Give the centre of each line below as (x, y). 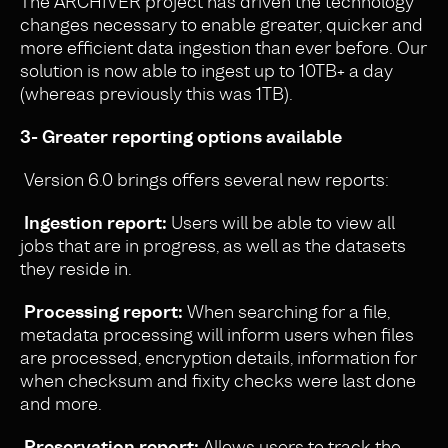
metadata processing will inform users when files (217, 335)
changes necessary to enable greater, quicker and (221, 25)
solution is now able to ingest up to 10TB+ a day (206, 71)
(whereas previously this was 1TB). (156, 94)
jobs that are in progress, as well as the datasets (213, 246)
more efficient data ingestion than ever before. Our (223, 48)
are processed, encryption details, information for (218, 358)
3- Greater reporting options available (181, 137)
